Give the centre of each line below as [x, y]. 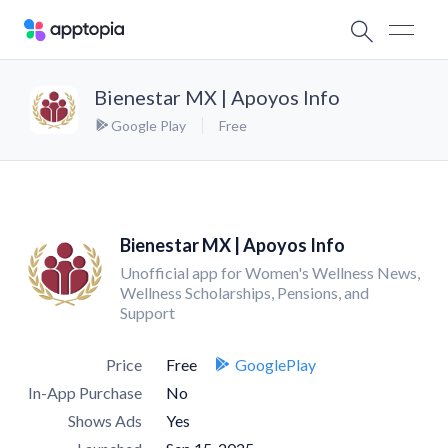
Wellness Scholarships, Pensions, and [244, 292]
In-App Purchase [85, 392]
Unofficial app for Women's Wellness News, [270, 272]
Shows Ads [105, 420]
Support [147, 312]
